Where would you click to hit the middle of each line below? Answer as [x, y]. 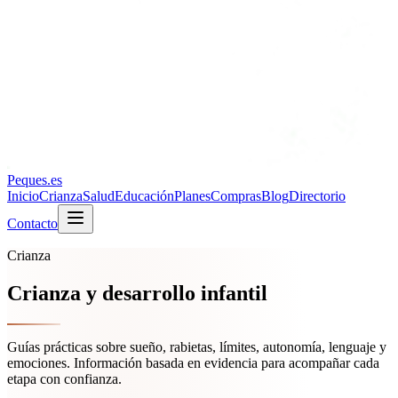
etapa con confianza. [64, 378]
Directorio [317, 196]
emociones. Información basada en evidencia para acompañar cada [193, 362]
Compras [236, 196]
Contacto [32, 223]
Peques [27, 180]
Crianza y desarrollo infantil [137, 293]
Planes [192, 196]
